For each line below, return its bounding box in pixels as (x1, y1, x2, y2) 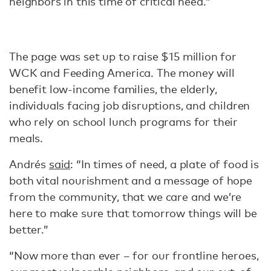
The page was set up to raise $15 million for (9, 50, 237, 64)
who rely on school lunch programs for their (9, 115, 238, 129)
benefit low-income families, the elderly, (9, 82, 217, 96)
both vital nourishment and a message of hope (9, 174, 252, 188)
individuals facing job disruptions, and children (9, 99, 250, 113)
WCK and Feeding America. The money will (9, 66, 235, 80)
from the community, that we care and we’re (9, 190, 242, 204)
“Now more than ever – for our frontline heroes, (9, 249, 259, 263)
